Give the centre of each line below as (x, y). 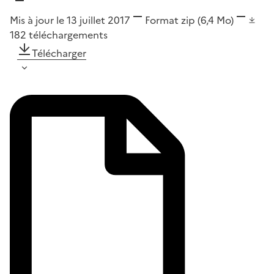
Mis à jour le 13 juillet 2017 (70, 20)
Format (162, 20)
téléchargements (68, 35)
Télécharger (59, 54)
